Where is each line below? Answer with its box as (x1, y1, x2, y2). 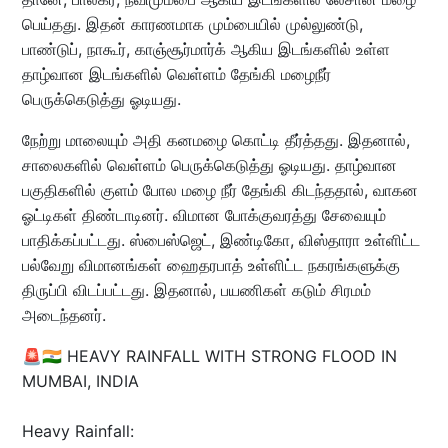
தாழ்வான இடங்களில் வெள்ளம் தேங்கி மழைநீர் (21, 64, 331, 85)
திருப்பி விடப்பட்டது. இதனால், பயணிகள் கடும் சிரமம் (21, 280, 371, 301)
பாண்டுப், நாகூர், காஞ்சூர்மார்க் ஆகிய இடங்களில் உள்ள (21, 39, 390, 60)
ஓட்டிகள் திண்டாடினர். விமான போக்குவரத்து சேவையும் (21, 205, 386, 226)
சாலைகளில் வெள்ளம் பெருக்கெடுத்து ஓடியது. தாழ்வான (21, 155, 397, 176)
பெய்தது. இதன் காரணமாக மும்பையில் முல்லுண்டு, (21, 14, 363, 35)
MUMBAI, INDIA (21, 371, 139, 392)
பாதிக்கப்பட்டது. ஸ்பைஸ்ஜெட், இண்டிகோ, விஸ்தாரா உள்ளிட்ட (21, 230, 420, 251)
